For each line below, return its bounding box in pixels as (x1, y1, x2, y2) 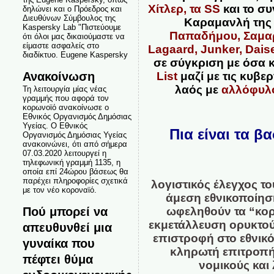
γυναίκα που (22, 236, 95, 250)
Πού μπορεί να (22, 204, 108, 218)
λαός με (174, 83, 221, 96)
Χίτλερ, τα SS (148, 2, 221, 15)
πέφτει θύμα (22, 252, 93, 266)
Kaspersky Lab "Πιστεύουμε (22, 23, 121, 32)
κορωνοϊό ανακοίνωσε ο (22, 103, 109, 112)
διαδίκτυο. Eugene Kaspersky (22, 50, 128, 59)
